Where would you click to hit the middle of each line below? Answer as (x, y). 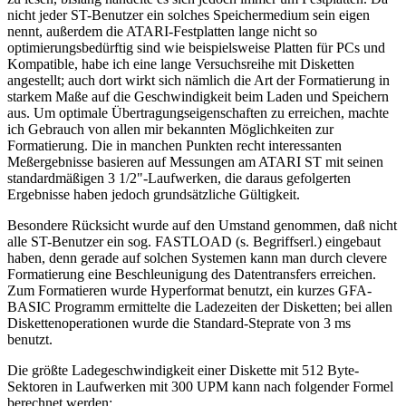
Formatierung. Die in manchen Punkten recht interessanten (174, 145)
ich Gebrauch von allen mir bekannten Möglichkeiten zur (170, 129)
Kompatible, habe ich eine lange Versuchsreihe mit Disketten (181, 63)
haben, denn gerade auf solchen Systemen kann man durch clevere (197, 257)
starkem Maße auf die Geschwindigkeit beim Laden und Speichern (198, 96)
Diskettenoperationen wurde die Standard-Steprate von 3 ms (179, 323)
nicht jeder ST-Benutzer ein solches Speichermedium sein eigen (188, 14)
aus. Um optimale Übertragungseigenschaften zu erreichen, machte (198, 112)
